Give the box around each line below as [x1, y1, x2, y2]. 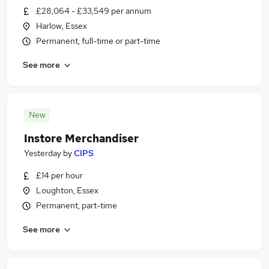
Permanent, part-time [36, 200, 117, 211]
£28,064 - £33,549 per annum [36, 5, 151, 16]
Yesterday [24, 148, 61, 159]
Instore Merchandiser [24, 131, 139, 145]
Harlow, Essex [36, 20, 87, 31]
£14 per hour [36, 170, 83, 181]
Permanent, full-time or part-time [36, 35, 160, 46]
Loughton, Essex [36, 185, 98, 196]
